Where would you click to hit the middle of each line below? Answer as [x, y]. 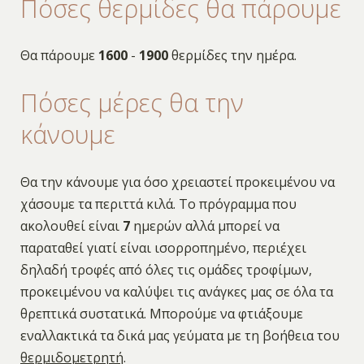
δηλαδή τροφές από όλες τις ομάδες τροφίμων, [166, 269]
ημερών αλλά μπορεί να [204, 225]
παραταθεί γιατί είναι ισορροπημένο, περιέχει [163, 247]
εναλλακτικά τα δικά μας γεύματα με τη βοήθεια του [180, 335]
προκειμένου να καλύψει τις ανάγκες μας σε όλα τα [176, 291]
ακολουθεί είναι [71, 225]
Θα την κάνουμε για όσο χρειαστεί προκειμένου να [177, 182]
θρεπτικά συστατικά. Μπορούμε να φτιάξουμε [161, 313]
